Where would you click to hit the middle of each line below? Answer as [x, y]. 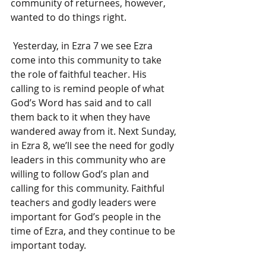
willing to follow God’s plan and [81, 174]
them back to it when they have [82, 117]
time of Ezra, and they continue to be [94, 231]
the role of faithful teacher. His [80, 74]
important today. [48, 245]
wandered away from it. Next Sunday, [95, 131]
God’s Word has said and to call [82, 103]
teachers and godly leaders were [85, 202]
